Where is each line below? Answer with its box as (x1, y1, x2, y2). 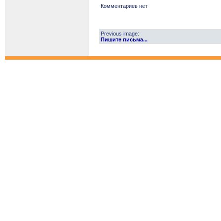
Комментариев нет (101, 3, 147, 9)
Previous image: (101, 31, 139, 37)
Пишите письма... (101, 37, 147, 42)
